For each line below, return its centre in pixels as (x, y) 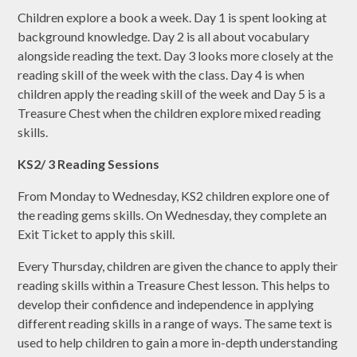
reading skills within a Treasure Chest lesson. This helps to (174, 285)
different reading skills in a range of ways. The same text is (175, 324)
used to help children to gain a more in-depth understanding (178, 343)
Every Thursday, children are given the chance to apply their (178, 266)
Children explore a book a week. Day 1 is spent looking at (173, 18)
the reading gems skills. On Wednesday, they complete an (173, 215)
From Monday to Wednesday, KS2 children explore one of (174, 196)
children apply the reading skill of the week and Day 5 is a (172, 94)
